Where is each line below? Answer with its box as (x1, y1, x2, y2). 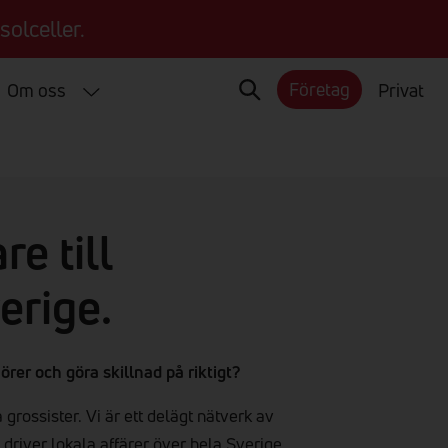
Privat (378, 77, 424, 102)
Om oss (7, 77, 67, 102)
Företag (289, 77, 350, 102)
